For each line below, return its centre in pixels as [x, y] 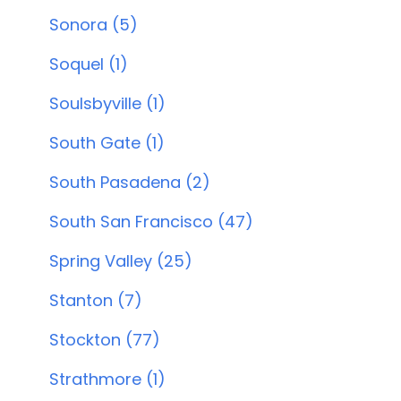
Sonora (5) [93, 25]
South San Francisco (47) [151, 222]
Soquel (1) [88, 64]
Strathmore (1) [107, 379]
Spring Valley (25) [120, 261]
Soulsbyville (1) [107, 103]
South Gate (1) [107, 143]
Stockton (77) [104, 340]
